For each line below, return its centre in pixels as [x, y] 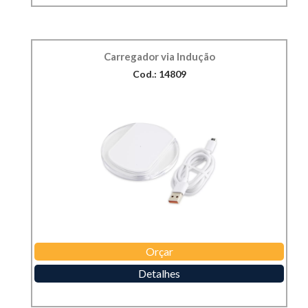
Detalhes [159, 274]
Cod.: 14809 [159, 74]
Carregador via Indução [159, 57]
